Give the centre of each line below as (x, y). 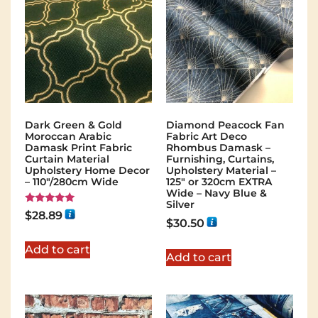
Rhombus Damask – (218, 148)
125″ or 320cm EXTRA (219, 182)
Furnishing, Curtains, (220, 159)
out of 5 (43, 230)
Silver (180, 205)
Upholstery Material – (221, 171)
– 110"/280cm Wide (72, 182)
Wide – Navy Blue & (216, 193)
